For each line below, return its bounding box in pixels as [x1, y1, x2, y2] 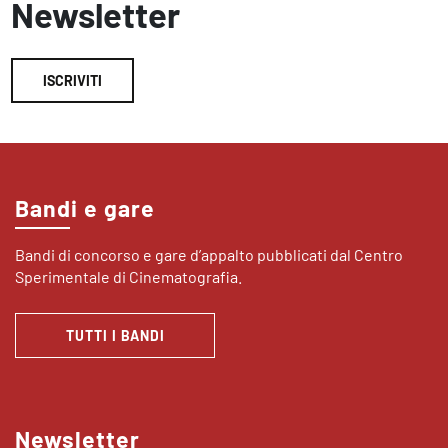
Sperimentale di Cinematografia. [15, 267, 242, 287]
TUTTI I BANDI [65, 327, 165, 345]
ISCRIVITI [43, 72, 102, 90]
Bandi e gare [15, 194, 155, 223]
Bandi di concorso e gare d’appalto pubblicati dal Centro [15, 245, 403, 265]
